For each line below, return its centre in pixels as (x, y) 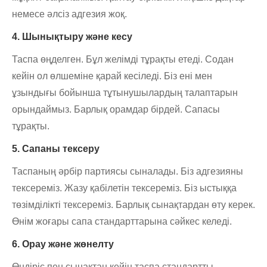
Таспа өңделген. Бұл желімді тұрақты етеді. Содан (123, 60)
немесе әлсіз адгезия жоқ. (69, 14)
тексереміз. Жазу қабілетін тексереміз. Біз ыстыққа (124, 188)
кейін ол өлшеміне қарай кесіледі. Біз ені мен (112, 76)
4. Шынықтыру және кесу (72, 37)
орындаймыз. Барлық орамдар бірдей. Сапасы (116, 110)
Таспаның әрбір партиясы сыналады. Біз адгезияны (128, 172)
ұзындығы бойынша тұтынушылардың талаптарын (125, 93)
